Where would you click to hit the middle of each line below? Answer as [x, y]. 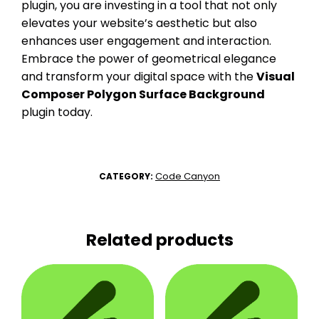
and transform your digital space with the [139, 76]
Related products [159, 240]
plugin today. [57, 112]
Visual [276, 76]
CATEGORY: [127, 176]
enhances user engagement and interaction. [146, 41]
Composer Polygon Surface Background [143, 94]
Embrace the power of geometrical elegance [149, 58]
